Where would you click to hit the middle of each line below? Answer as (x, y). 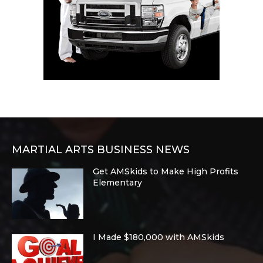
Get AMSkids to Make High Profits (166, 172)
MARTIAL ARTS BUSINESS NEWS (101, 150)
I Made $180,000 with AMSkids (159, 237)
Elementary (118, 183)
